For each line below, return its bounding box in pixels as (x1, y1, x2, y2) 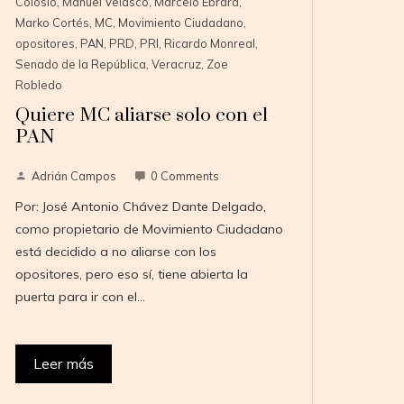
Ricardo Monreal (164, 36, 256, 51)
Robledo (15, 78, 63, 93)
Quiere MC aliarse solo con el (15, 104, 269, 128)
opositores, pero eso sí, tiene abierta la (15, 266, 249, 283)
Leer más (33, 354, 95, 373)
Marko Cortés (15, 15, 90, 31)
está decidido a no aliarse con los (15, 243, 217, 261)
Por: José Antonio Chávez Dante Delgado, (15, 198, 267, 216)
